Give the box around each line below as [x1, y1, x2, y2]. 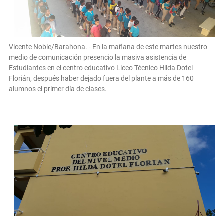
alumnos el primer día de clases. [9, 85, 107, 93]
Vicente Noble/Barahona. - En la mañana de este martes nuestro [9, 43, 207, 51]
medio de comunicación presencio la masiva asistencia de [9, 53, 186, 62]
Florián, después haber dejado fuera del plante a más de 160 [9, 74, 194, 83]
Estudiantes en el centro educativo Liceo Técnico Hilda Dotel [9, 64, 193, 72]
